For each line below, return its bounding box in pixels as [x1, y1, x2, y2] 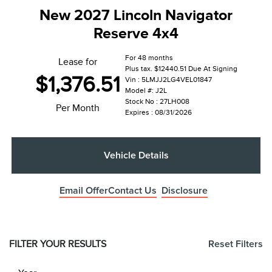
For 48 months [124, 53, 173, 63]
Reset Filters [208, 239, 263, 250]
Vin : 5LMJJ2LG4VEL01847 [124, 75, 212, 84]
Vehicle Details [103, 151, 169, 161]
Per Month [55, 103, 100, 114]
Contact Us [108, 186, 157, 196]
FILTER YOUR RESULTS [9, 239, 106, 250]
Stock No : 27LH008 [124, 97, 189, 106]
